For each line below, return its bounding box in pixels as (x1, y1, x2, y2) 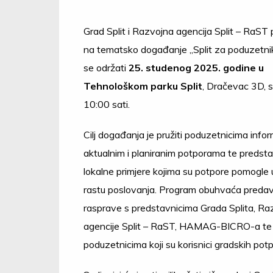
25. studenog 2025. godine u (126, 62, 264, 74)
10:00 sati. (83, 98, 130, 110)
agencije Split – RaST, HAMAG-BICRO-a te (83, 220, 272, 232)
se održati (83, 62, 126, 74)
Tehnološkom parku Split (83, 80, 202, 92)
